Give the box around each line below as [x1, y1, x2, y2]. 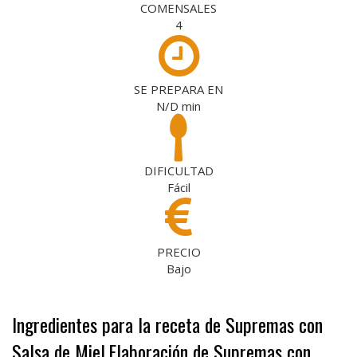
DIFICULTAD [143, 162, 214, 178]
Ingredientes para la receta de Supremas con [12, 309, 323, 339]
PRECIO [156, 243, 201, 260]
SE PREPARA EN [134, 80, 223, 97]
